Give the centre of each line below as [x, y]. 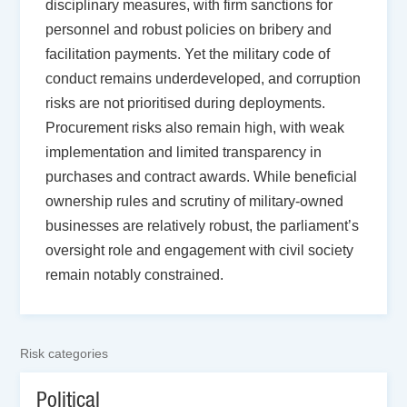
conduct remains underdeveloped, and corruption [203, 79]
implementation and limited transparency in [184, 152]
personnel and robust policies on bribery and [189, 30]
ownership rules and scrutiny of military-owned [195, 201]
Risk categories [65, 353]
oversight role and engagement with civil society [200, 250]
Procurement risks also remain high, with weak [195, 128]
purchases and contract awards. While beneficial [202, 177]
